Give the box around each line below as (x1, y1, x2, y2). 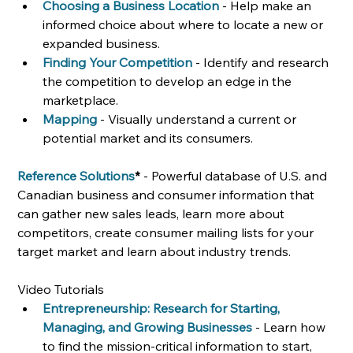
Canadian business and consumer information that (17, 186, 318, 203)
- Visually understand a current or (100, 110, 300, 127)
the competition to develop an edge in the (43, 72, 295, 89)
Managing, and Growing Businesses (43, 318, 253, 335)
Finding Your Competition (43, 54, 193, 70)
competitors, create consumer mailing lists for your (17, 224, 318, 240)
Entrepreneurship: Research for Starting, (43, 299, 284, 316)
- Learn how (255, 318, 329, 335)
